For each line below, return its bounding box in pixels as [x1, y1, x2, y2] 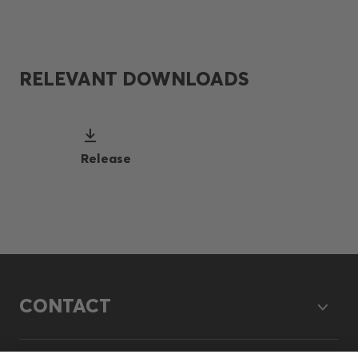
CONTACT [19, 293, 111, 317]
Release [81, 149, 132, 166]
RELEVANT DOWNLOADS [19, 67, 249, 90]
